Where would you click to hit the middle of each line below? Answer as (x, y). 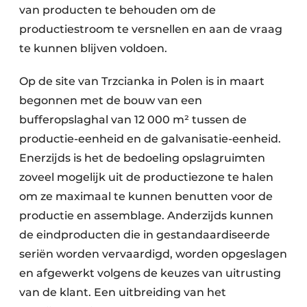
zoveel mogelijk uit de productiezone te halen (146, 177)
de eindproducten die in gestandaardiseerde (145, 234)
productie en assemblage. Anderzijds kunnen (146, 215)
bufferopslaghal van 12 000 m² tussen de (133, 119)
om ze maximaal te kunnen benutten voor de (146, 196)
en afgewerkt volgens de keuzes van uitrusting (150, 273)
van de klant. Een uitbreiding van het (123, 292)
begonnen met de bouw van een (111, 100)
